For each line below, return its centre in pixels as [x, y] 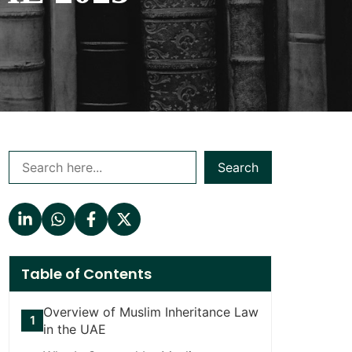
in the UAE [75, 329]
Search [238, 167]
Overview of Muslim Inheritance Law [151, 312]
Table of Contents [86, 273]
